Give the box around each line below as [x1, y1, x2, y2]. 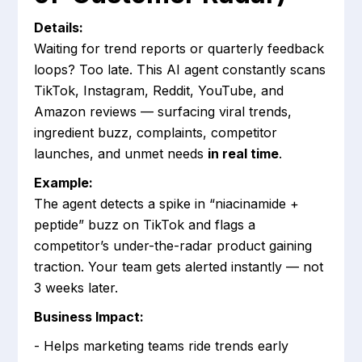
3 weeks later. [34, 280, 119, 297]
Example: [34, 175, 94, 192]
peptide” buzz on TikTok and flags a [34, 217, 256, 234]
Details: [34, 19, 84, 36]
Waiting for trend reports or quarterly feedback [34, 40, 325, 57]
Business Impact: [34, 309, 145, 326]
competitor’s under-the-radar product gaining [34, 238, 313, 255]
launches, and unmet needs [34, 145, 208, 162]
